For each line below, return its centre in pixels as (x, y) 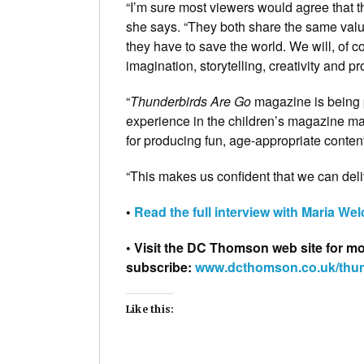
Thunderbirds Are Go (191, 102)
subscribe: (160, 267)
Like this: (150, 310)
